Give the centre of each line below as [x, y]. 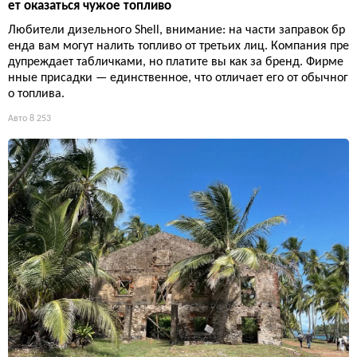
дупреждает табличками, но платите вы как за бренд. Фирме [176, 63]
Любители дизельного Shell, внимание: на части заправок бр [177, 31]
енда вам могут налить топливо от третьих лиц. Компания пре [178, 47]
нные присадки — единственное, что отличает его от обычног [178, 78]
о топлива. [36, 94]
